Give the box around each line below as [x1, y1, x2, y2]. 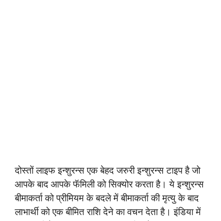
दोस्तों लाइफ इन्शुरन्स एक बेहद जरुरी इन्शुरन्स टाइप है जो [15, 165, 200, 176]
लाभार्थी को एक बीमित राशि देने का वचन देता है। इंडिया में [15, 206, 201, 217]
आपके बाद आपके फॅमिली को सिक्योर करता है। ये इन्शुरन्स [15, 179, 204, 189]
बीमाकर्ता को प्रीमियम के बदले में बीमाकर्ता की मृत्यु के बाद [15, 192, 199, 203]
